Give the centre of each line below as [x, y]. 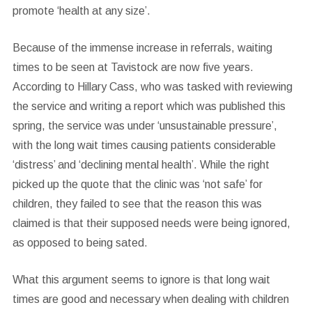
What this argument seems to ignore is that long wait [141, 280]
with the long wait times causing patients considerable [144, 145]
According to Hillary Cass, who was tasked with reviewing [152, 87]
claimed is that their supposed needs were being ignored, [151, 223]
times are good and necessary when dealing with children [150, 299]
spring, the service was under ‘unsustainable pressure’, [145, 126]
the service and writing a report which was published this [149, 106]
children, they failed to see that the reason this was [137, 204]
